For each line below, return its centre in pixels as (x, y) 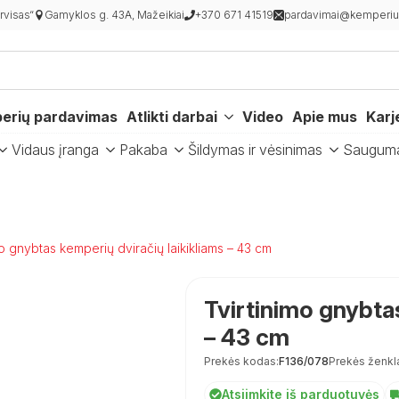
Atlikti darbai (172, 117)
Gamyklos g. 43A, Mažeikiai (114, 15)
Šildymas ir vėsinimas (255, 150)
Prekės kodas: (241, 361)
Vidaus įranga (55, 150)
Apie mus (325, 117)
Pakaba (143, 150)
